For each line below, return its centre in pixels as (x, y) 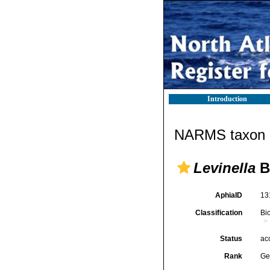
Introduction (227, 99)
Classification (218, 213)
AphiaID (228, 195)
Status (231, 239)
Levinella (224, 168)
